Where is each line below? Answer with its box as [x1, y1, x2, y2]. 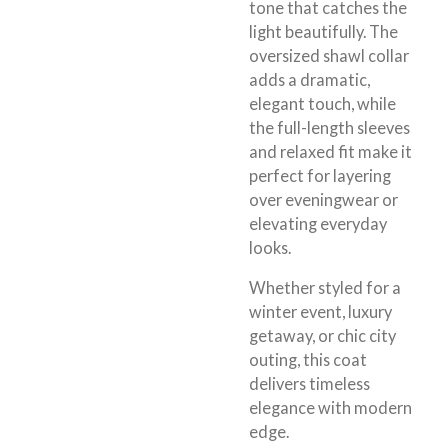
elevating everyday [249, 213, 387, 233]
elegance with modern [249, 398, 412, 418]
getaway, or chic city [249, 326, 396, 346]
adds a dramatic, [249, 69, 370, 89]
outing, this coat [249, 350, 367, 370]
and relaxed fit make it [249, 141, 412, 161]
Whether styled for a [249, 278, 401, 298]
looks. [249, 237, 291, 257]
